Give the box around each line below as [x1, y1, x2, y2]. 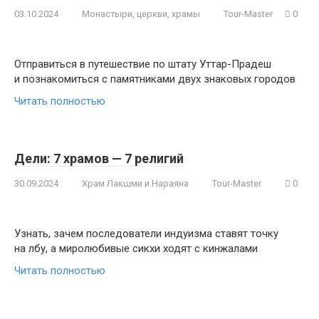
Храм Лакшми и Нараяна [82, 178, 189, 189]
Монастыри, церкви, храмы [82, 9, 200, 19]
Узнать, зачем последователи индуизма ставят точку [14, 227, 278, 240]
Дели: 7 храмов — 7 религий [14, 151, 184, 166]
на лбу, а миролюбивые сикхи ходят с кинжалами [14, 242, 258, 255]
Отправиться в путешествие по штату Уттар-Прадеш [14, 58, 271, 70]
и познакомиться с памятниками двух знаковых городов [14, 73, 296, 85]
